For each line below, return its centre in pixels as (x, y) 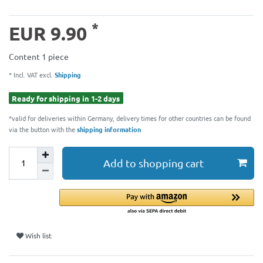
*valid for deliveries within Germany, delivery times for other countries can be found (130, 118)
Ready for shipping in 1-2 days (66, 98)
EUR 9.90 (50, 33)
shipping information (109, 129)
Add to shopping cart (154, 163)
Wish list (38, 235)
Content (25, 56)
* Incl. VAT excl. (31, 74)
